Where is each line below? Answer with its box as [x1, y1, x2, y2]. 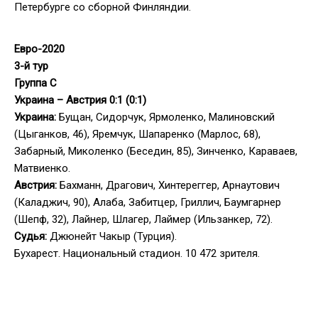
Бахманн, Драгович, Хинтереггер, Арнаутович [57, 178, 280, 192]
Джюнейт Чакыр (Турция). [47, 229, 177, 243]
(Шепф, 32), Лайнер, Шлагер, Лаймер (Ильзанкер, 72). [14, 212, 273, 226]
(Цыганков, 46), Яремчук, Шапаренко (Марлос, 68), [14, 127, 261, 141]
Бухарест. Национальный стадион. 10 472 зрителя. [14, 246, 260, 260]
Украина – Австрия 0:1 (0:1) [14, 93, 146, 106]
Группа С [14, 76, 57, 89]
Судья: [14, 229, 47, 243]
